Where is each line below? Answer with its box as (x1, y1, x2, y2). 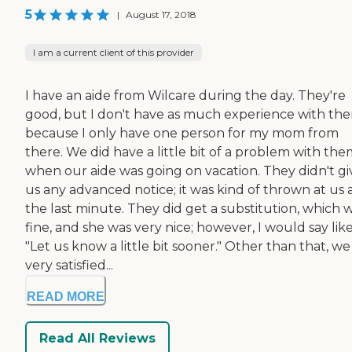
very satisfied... (25, 257, 113, 273)
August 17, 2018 (126, 8, 196, 20)
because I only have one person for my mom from (25, 125, 339, 141)
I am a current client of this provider (33, 46, 194, 58)
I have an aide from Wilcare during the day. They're (25, 87, 346, 103)
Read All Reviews (39, 331, 156, 346)
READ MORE (27, 289, 104, 303)
